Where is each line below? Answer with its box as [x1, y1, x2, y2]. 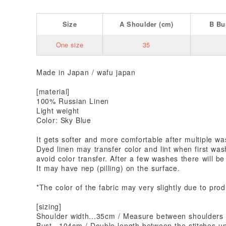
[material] [36, 86, 70, 96]
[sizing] [36, 201, 62, 211]
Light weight [36, 105, 80, 116]
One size [55, 39, 84, 49]
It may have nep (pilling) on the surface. [36, 162, 180, 173]
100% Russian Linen [36, 95, 109, 106]
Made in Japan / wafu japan [36, 67, 136, 77]
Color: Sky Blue [36, 115, 91, 125]
